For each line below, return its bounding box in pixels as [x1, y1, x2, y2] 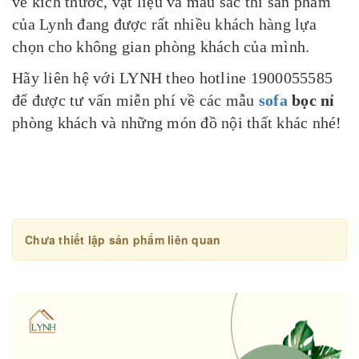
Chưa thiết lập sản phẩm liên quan [25, 231, 221, 248]
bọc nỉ [287, 91, 335, 109]
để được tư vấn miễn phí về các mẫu [12, 91, 259, 109]
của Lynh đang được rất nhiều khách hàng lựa [12, 14, 317, 33]
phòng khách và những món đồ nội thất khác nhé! [12, 113, 342, 131]
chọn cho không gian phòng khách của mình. [12, 37, 310, 55]
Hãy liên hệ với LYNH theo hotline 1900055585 [12, 68, 333, 87]
